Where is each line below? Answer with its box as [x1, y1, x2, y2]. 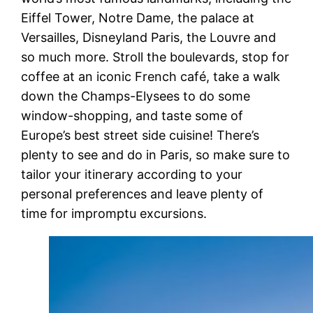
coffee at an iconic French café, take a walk [21, 68, 281, 84]
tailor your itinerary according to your [21, 166, 243, 182]
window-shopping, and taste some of [21, 108, 244, 123]
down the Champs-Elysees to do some [21, 88, 251, 103]
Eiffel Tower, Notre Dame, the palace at [21, 10, 255, 25]
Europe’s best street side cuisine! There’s [21, 127, 260, 143]
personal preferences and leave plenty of [21, 186, 264, 201]
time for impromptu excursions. [21, 205, 208, 221]
